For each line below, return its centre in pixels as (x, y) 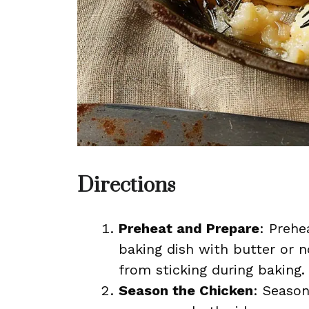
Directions (126, 186)
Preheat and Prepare (189, 228)
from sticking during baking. (212, 270)
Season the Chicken (186, 290)
